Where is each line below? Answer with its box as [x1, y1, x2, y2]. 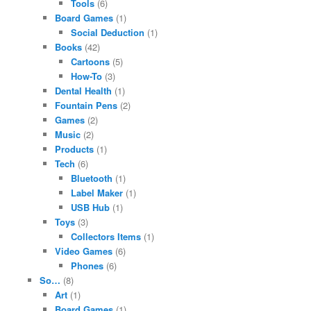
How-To [70, 69, 102, 83]
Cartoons [70, 55, 110, 69]
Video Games [55, 244, 113, 258]
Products [55, 142, 94, 156]
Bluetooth [70, 171, 112, 185]
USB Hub [70, 201, 110, 215]
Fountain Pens [55, 99, 118, 112]
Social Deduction [70, 26, 144, 40]
